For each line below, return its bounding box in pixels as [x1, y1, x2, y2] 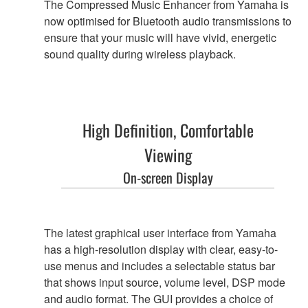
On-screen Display [122, 166, 213, 188]
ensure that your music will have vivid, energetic [44, 29, 276, 45]
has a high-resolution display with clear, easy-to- [44, 241, 278, 257]
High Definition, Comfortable [82, 117, 254, 142]
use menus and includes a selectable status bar [44, 257, 275, 274]
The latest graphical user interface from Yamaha [44, 224, 276, 241]
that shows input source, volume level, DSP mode [44, 274, 285, 290]
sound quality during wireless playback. [44, 45, 236, 62]
